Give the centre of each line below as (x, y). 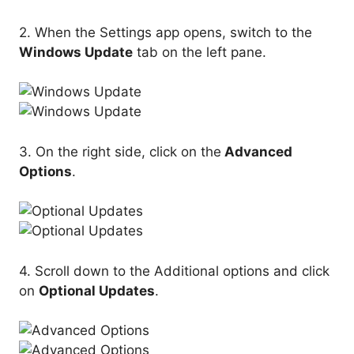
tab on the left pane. (200, 52)
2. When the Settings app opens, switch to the (166, 32)
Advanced (257, 151)
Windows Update (76, 52)
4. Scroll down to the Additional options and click (174, 271)
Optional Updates (97, 290)
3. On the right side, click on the (120, 151)
